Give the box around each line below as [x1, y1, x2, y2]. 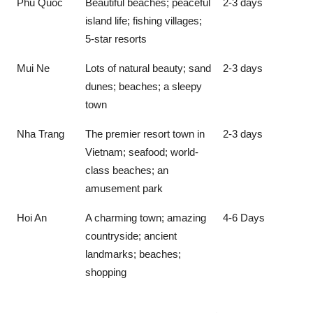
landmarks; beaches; [85, 247, 181, 260]
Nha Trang [17, 127, 64, 140]
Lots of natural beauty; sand [85, 61, 211, 74]
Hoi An [17, 211, 47, 224]
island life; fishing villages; [85, 14, 202, 27]
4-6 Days [223, 211, 265, 224]
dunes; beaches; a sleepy [85, 80, 202, 92]
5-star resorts [85, 32, 147, 45]
